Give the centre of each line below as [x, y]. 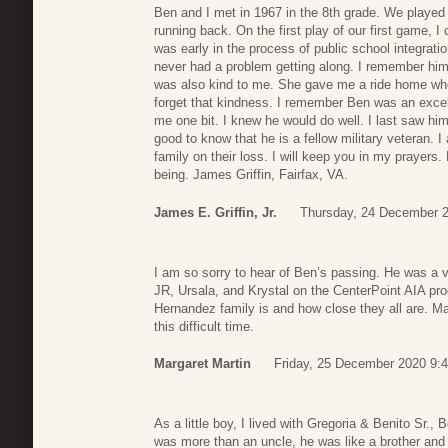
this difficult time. [204, 326]
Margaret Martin [202, 364]
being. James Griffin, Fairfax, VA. [251, 175]
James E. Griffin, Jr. [215, 212]
